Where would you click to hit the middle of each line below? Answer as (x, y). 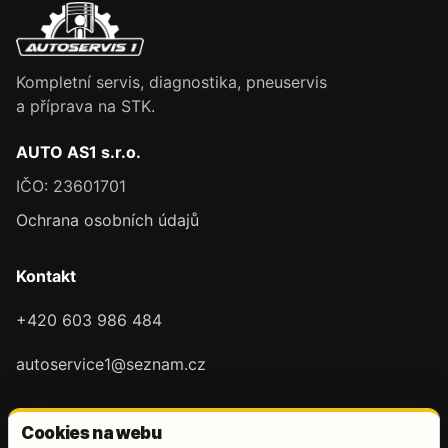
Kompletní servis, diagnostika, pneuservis (171, 82)
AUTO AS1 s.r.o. (78, 152)
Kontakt (46, 276)
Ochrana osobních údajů (107, 220)
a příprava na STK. (85, 106)
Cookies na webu (91, 433)
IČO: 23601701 (71, 186)
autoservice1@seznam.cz (111, 364)
